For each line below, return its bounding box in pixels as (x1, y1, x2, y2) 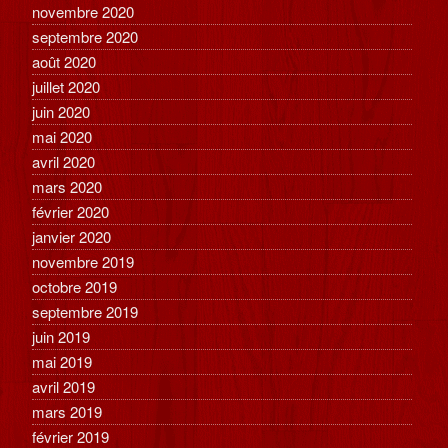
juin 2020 (32, 101, 91, 123)
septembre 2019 (32, 301, 139, 323)
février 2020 (32, 201, 110, 223)
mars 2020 (32, 176, 103, 198)
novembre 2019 (32, 251, 135, 273)
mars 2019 (32, 401, 103, 423)
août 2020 (32, 51, 97, 73)
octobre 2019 (32, 276, 118, 298)
